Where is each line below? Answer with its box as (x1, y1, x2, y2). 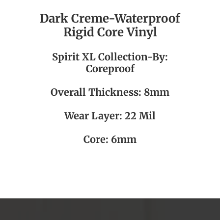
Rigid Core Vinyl (63, 25, 157, 40)
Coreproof (85, 62, 135, 75)
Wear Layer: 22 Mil (64, 110, 156, 122)
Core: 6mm (83, 133, 137, 145)
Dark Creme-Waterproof (40, 11, 180, 26)
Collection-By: (96, 51, 168, 63)
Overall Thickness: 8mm (51, 86, 169, 98)
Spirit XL (52, 51, 96, 63)
